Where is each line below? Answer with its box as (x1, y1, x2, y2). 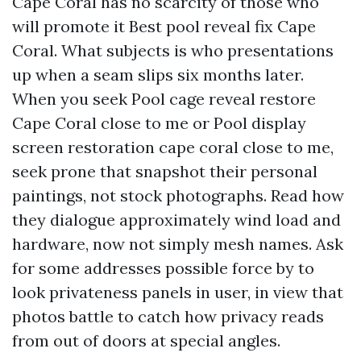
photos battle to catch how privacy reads (12, 306, 324, 326)
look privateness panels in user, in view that (12, 282, 343, 302)
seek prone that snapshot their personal (12, 161, 317, 181)
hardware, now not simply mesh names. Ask (12, 234, 343, 254)
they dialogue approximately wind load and (12, 210, 341, 230)
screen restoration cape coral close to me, (12, 137, 334, 157)
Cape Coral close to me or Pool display (12, 113, 306, 133)
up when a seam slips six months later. (12, 64, 304, 85)
